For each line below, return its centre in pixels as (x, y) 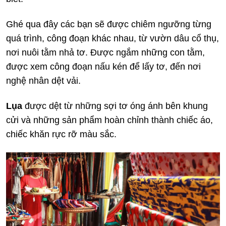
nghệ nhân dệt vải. (43, 80)
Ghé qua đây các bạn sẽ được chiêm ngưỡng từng (109, 24)
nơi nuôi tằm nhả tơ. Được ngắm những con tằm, (105, 52)
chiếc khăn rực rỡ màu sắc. (61, 134)
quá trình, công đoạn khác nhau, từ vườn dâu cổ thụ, (112, 38)
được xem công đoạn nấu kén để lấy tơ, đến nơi (103, 66)
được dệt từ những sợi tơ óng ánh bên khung (115, 106)
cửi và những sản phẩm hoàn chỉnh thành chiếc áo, (109, 120)
